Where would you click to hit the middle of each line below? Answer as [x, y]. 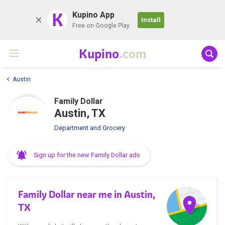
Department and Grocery [90, 128]
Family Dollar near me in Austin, [87, 194]
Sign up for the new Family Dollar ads [87, 155]
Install [151, 20]
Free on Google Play [101, 26]
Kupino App [93, 15]
